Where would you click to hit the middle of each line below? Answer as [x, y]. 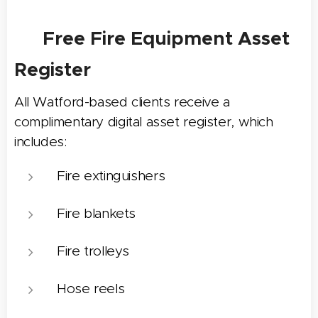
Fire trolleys [93, 251]
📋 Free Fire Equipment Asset [152, 38]
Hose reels [91, 288]
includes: [40, 141]
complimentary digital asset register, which [144, 121]
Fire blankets [97, 213]
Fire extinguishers [111, 175]
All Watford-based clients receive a [122, 102]
